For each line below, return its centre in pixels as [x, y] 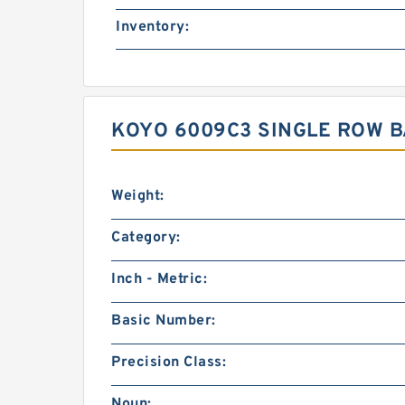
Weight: [138, 196]
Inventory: [152, 27]
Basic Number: [164, 321]
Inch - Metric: [159, 279]
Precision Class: [169, 363]
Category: [146, 238]
